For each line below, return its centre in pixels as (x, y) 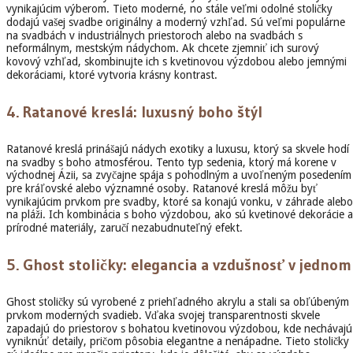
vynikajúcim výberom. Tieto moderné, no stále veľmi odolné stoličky (169, 9)
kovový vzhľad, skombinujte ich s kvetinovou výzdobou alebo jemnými (176, 62)
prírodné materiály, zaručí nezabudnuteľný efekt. (124, 227)
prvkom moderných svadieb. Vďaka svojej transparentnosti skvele (163, 315)
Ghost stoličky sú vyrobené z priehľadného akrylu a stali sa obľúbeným (178, 301)
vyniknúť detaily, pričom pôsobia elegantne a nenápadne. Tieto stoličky (178, 341)
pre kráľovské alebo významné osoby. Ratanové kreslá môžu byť (162, 188)
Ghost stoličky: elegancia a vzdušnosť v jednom (187, 265)
